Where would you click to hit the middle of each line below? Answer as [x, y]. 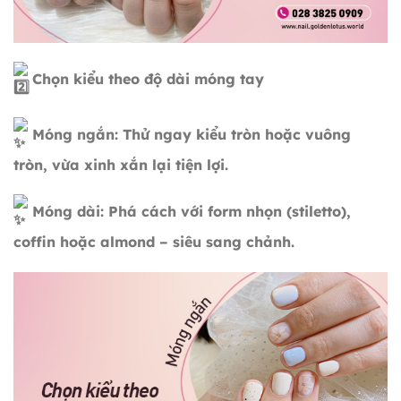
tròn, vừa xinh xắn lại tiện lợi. [121, 164]
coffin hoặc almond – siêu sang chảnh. [154, 242]
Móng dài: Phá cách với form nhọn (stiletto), [189, 212]
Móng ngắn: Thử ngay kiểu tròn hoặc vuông [189, 134]
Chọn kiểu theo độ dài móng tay [146, 78]
